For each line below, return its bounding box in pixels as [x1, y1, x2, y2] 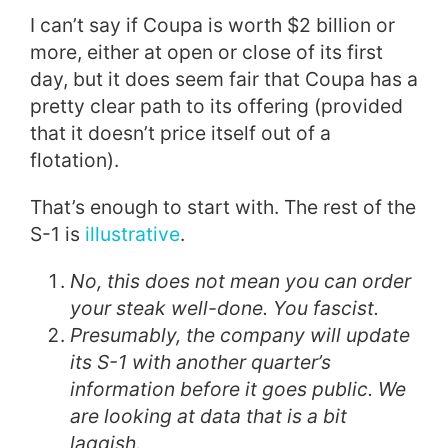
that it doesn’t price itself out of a [30, 120, 331, 145]
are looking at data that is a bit [70, 403, 347, 428]
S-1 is [30, 221, 85, 246]
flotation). [30, 147, 119, 172]
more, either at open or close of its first [30, 39, 383, 64]
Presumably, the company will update [70, 322, 410, 347]
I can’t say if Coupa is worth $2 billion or [30, 12, 395, 37]
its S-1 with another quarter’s [70, 349, 331, 374]
